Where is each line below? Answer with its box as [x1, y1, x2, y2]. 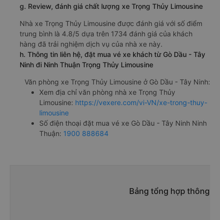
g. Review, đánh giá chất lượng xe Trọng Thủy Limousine [20, 2, 203, 11]
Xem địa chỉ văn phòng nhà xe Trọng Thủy [39, 88, 175, 97]
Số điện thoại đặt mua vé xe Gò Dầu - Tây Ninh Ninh [39, 119, 207, 128]
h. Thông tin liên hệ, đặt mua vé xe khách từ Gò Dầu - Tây [20, 50, 205, 59]
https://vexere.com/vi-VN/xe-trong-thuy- [75, 98, 207, 107]
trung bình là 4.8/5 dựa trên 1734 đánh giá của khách [20, 29, 192, 38]
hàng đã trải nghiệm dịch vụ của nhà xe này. [20, 40, 163, 49]
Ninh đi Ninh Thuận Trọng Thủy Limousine [20, 60, 153, 69]
